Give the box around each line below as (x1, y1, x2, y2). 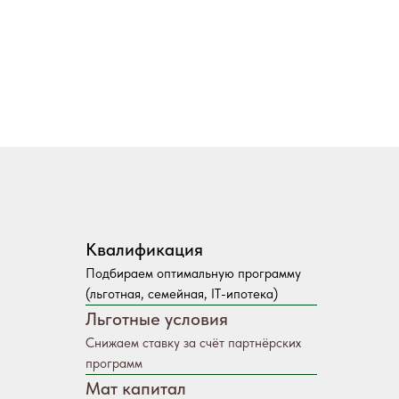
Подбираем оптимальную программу (85, 265, 301, 281)
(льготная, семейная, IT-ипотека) (85, 286, 278, 302)
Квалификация (85, 239, 203, 260)
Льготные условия (85, 308, 228, 330)
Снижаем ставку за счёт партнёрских (85, 335, 301, 351)
